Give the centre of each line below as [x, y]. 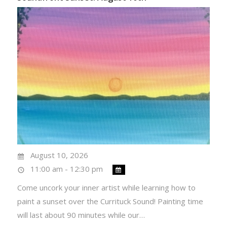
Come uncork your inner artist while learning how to [106, 188]
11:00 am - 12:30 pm [67, 169]
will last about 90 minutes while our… [81, 215]
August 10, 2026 [60, 155]
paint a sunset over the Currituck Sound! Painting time [110, 201]
